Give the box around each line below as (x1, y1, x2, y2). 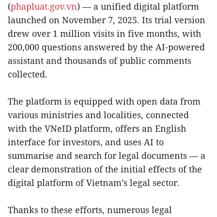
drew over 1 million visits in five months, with (8, 28, 201, 40)
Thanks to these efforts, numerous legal (8, 204, 172, 216)
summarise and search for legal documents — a (8, 150, 205, 162)
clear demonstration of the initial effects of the (8, 163, 202, 175)
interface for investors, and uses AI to (8, 136, 164, 148)
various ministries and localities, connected (8, 109, 189, 121)
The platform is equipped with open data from (8, 95, 201, 108)
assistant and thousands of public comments (8, 55, 191, 67)
